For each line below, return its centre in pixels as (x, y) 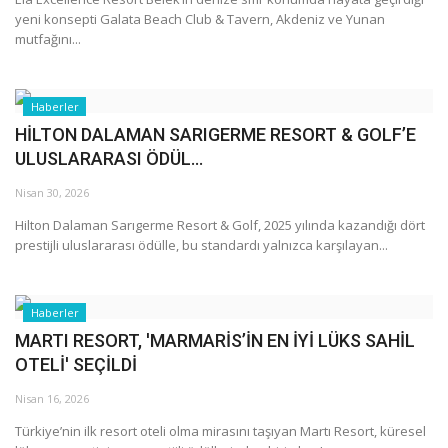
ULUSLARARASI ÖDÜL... (109, 158)
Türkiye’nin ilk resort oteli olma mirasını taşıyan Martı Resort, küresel (220, 430)
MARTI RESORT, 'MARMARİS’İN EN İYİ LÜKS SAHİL (215, 340)
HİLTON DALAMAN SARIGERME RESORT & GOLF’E (215, 134)
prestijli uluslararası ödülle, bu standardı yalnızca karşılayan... (201, 244)
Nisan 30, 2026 (52, 192)
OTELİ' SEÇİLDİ (76, 364)
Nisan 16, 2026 (52, 398)
